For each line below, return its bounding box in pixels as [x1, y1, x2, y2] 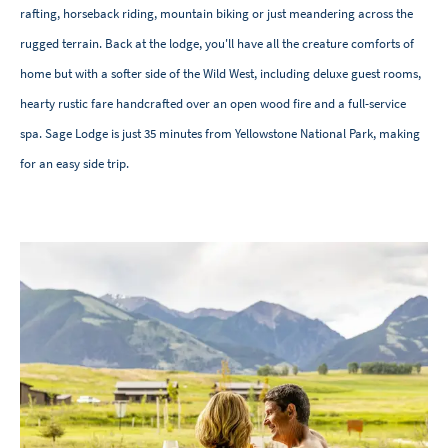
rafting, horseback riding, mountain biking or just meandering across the [20, 5, 413, 23]
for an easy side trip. [20, 155, 129, 173]
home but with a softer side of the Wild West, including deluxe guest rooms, [20, 65, 421, 83]
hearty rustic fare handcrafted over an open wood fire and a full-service [20, 95, 406, 113]
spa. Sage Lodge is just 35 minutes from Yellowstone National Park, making [20, 125, 420, 143]
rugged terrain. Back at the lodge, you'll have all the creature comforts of [20, 35, 414, 53]
